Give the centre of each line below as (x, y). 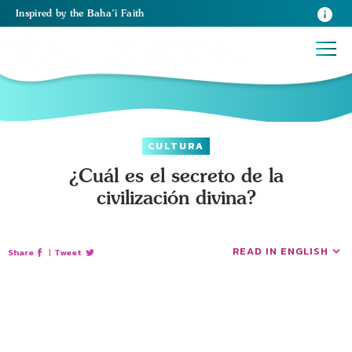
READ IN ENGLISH (280, 251)
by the (71, 13)
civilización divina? (176, 197)
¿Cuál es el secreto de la (176, 175)
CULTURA (176, 146)
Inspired (36, 13)
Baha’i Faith (115, 13)
